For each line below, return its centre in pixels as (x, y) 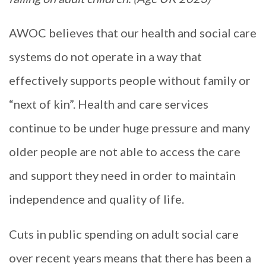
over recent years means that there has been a (130, 257)
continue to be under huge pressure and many (129, 128)
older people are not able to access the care (125, 152)
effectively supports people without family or (130, 80)
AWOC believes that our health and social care (133, 33)
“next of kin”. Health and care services (109, 104)
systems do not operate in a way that (105, 57)
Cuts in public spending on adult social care (124, 234)
